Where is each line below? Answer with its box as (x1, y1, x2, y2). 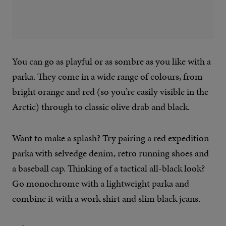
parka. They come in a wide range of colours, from (12, 70, 203, 84)
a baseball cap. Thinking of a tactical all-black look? (12, 161, 205, 176)
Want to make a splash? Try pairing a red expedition (12, 131, 209, 145)
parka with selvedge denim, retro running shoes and (12, 146, 209, 160)
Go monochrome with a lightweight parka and (12, 177, 189, 191)
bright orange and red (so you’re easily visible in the (12, 85, 208, 99)
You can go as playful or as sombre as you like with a (12, 54, 211, 69)
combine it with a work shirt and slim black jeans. (12, 192, 200, 206)
